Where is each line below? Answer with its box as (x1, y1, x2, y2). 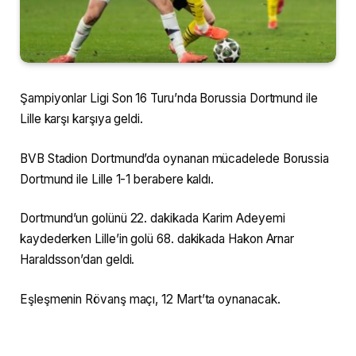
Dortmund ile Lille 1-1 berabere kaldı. (20, 171, 215, 187)
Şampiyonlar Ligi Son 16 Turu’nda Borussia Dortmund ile (20, 91, 318, 106)
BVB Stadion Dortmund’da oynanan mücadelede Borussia (20, 150, 330, 166)
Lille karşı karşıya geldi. (20, 111, 144, 127)
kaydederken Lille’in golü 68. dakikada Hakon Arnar (20, 231, 295, 247)
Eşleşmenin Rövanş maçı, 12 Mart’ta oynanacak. (20, 292, 281, 308)
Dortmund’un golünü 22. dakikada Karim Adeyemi (20, 211, 285, 226)
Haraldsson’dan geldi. (20, 252, 135, 268)
